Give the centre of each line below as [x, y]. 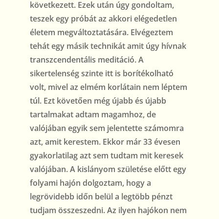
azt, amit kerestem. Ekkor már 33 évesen [105, 142]
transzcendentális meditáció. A [87, 60]
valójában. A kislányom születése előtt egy [108, 169]
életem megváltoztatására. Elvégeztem [101, 33]
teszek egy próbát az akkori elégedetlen [103, 19]
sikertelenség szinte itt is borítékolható [101, 74]
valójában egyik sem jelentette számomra [107, 128]
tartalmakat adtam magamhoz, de [93, 115]
